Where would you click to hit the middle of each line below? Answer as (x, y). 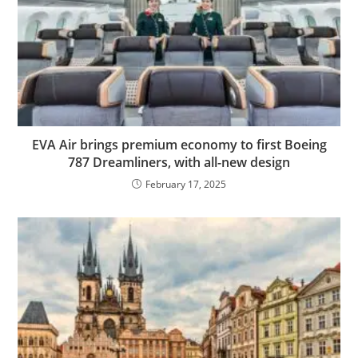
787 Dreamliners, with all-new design (179, 162)
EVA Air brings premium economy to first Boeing (179, 144)
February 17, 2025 (186, 184)
